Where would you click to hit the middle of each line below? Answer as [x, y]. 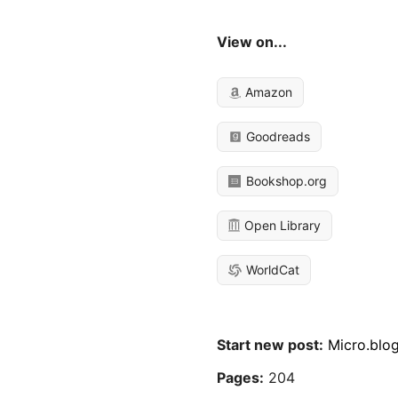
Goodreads [277, 136]
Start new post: [271, 345]
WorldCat [271, 270]
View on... [252, 42]
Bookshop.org [285, 181]
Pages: [241, 378]
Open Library [281, 226]
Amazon [267, 92]
